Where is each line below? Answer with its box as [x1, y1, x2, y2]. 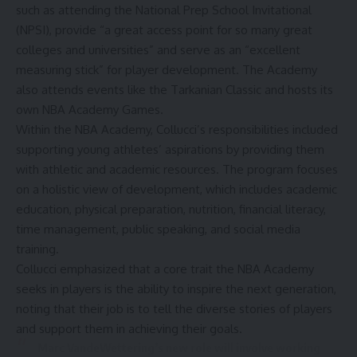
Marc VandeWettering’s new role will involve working [37, 339, 320, 355]
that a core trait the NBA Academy [125, 261, 314, 277]
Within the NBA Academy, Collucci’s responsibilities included [16, 121, 338, 137]
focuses [293, 161, 338, 177]
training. [16, 241, 59, 257]
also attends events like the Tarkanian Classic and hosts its [16, 81, 333, 97]
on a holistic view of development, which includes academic [16, 181, 337, 197]
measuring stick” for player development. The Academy [16, 61, 317, 77]
